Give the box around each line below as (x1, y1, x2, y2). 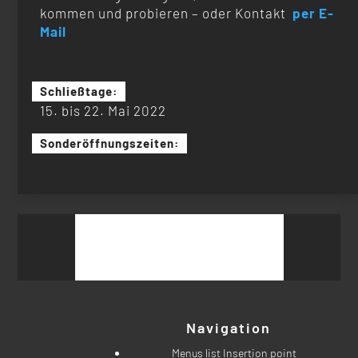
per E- (292, 4, 335, 21)
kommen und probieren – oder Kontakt (40, 4, 293, 21)
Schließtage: (40, 83, 118, 98)
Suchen (74, 215, 112, 229)
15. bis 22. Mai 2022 (40, 101, 167, 118)
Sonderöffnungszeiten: (40, 135, 180, 150)
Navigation (185, 318, 271, 336)
